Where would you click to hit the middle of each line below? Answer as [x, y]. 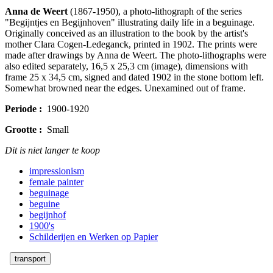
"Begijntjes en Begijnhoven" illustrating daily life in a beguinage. [130, 22]
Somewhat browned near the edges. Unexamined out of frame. [125, 88]
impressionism [57, 171]
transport [30, 258]
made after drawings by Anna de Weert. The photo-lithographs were [136, 55]
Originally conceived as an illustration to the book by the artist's [126, 33]
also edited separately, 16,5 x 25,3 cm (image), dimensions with [126, 66]
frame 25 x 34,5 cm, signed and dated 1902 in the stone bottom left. [134, 77]
